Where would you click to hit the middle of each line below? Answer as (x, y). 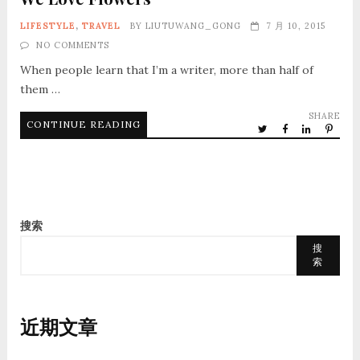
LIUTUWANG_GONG (193, 26)
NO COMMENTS (72, 45)
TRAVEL (101, 26)
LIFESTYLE (47, 26)
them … (40, 90)
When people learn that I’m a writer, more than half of (166, 70)
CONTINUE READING (83, 125)
